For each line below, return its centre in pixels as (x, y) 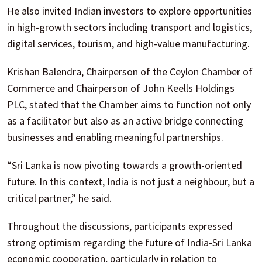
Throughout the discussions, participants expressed (120, 226)
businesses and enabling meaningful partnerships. (115, 137)
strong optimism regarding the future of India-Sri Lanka (130, 242)
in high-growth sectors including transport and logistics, (130, 27)
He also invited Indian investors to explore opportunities (130, 11)
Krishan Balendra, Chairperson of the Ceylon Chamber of (130, 71)
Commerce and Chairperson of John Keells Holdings (121, 88)
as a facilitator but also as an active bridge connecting (125, 120)
